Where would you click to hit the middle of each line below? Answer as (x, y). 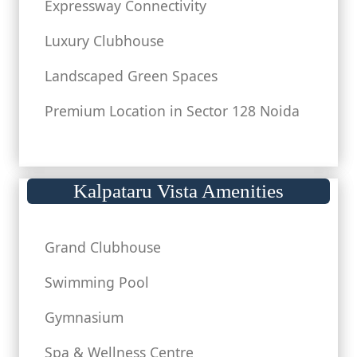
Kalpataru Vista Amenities (178, 191)
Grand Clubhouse (103, 247)
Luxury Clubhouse (104, 41)
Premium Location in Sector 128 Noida (172, 111)
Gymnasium (84, 317)
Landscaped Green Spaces (131, 76)
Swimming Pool (97, 282)
